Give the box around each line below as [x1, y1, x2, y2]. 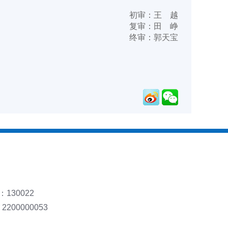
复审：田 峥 [129, 22, 178, 31]
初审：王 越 [129, 11, 178, 19]
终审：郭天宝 [129, 33, 178, 42]
